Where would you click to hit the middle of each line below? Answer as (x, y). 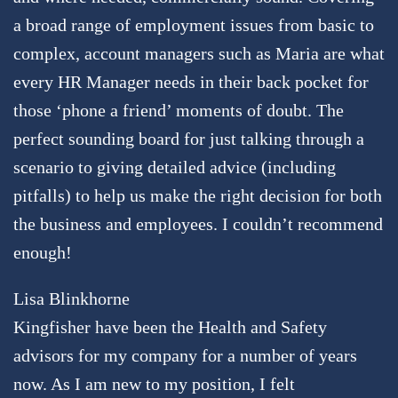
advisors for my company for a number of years (185, 355)
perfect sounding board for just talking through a (189, 138)
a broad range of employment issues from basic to (194, 24)
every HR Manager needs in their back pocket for (191, 81)
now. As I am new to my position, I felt (154, 383)
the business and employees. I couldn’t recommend (198, 223)
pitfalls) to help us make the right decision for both (198, 195)
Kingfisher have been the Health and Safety (170, 326)
